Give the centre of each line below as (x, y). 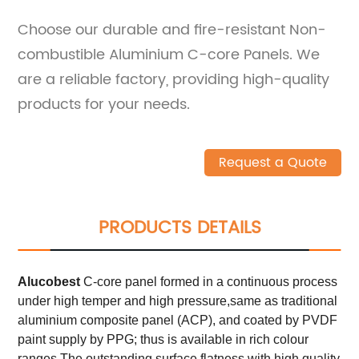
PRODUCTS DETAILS (179, 228)
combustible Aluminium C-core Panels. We (169, 54)
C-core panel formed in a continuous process (209, 281)
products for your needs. (104, 104)
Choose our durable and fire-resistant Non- (172, 30)
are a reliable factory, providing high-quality (174, 79)
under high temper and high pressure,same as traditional (178, 301)
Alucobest (49, 281)
